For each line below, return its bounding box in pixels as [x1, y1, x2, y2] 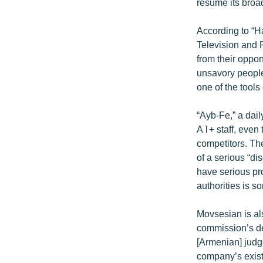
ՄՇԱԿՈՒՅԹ [9, 17, 60, 28]
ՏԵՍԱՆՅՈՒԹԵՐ [9, 144, 78, 155]
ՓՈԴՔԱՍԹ [9, 207, 57, 218]
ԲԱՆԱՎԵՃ [9, 165, 55, 176]
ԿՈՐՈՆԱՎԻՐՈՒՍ [9, 102, 83, 113]
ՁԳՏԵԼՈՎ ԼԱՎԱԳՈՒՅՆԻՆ [9, 186, 121, 197]
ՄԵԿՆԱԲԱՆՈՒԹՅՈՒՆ [9, 59, 103, 70]
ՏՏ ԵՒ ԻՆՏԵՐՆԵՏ [9, 80, 80, 92]
